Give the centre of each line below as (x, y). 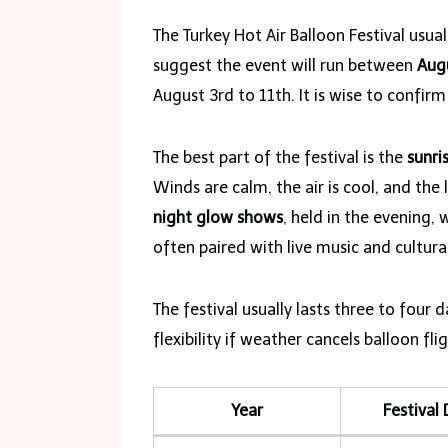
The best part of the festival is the (280, 157)
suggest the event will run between (285, 65)
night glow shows (218, 217)
